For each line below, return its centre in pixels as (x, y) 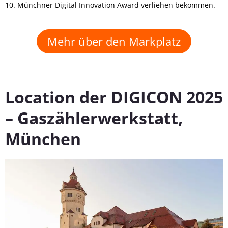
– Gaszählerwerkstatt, (94, 118)
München (43, 138)
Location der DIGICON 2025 (114, 97)
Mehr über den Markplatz (114, 41)
